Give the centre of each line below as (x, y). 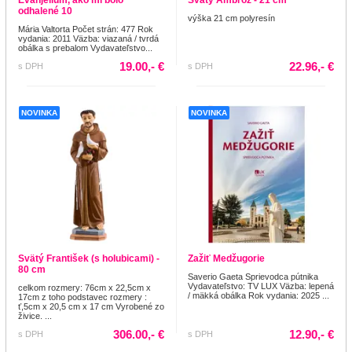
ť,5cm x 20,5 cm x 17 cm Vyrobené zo (91, 306)
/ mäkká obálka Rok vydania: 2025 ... (258, 295)
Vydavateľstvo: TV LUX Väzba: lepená (261, 286)
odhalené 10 (45, 11)
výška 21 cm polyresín (231, 18)
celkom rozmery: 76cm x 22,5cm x (84, 287)
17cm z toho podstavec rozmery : (82, 297)
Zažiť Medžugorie (226, 258)
